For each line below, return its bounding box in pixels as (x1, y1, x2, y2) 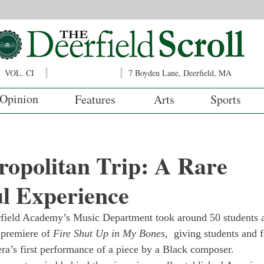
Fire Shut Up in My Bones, (53, 227, 171, 239)
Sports (210, 91, 241, 107)
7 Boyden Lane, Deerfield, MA (128, 67, 232, 78)
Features (75, 91, 115, 107)
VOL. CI (5, 67, 34, 78)
